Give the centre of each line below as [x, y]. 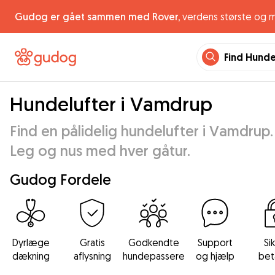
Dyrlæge [31, 242]
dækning [31, 256]
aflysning [92, 256]
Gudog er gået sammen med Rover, [97, 17]
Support [215, 242]
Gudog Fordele [60, 179]
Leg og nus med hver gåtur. [100, 150]
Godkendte [153, 242]
